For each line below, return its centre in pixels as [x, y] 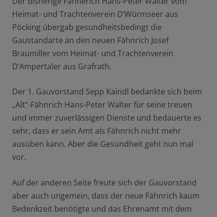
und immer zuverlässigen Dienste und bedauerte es [107, 118]
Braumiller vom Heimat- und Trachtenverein [93, 53]
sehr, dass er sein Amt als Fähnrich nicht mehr [96, 131]
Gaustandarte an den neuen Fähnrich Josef [90, 40]
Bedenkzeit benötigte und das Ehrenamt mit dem [102, 209]
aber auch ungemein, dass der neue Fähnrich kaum [106, 196]
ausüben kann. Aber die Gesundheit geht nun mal [102, 144]
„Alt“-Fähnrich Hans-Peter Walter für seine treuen [102, 105]
